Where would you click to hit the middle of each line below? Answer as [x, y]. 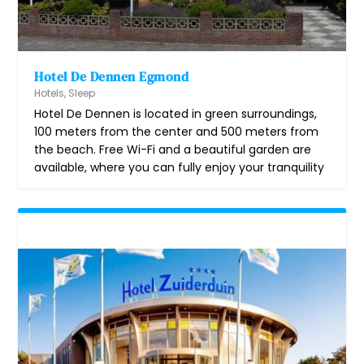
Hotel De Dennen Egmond [112, 76]
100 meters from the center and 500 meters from [177, 131]
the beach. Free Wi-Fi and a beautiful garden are [173, 149]
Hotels [50, 93]
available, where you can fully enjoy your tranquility [180, 167]
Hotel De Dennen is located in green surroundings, [176, 113]
